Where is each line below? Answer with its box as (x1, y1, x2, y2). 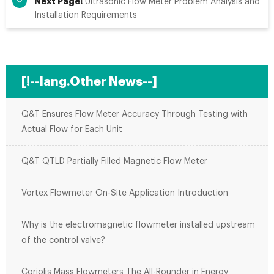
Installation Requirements (34, 11, 137, 20)
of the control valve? (21, 236, 105, 245)
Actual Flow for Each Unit (21, 125, 122, 134)
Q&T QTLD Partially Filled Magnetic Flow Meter (21, 157, 207, 166)
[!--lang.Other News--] (21, 75, 157, 88)
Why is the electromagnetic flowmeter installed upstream (21, 221, 255, 229)
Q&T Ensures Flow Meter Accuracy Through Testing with (21, 110, 248, 119)
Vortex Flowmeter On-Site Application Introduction (21, 189, 228, 198)
